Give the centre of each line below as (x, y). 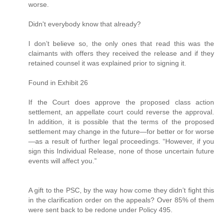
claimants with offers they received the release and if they (121, 53)
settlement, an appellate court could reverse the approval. (121, 112)
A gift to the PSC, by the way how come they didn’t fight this (121, 190)
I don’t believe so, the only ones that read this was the (121, 43)
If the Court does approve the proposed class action (121, 102)
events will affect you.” (63, 161)
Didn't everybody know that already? (85, 24)
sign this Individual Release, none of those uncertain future (121, 151)
